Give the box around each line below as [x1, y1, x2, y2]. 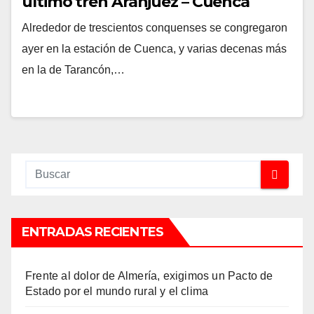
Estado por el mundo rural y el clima [25, 285, 209, 297]
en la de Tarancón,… [22, 64, 125, 76]
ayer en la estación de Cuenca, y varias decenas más [22, 43, 287, 55]
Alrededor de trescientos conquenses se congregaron [22, 22, 287, 34]
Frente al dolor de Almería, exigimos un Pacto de [25, 270, 273, 282]
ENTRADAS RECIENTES [22, 224, 163, 240]
